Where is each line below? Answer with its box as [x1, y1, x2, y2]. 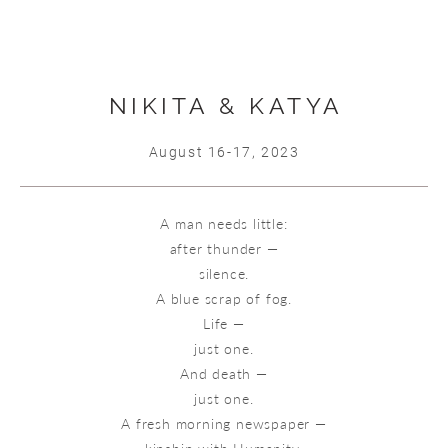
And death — [180, 364, 268, 382]
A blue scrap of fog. [156, 289, 292, 307]
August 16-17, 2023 [148, 141, 300, 161]
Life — [203, 314, 245, 332]
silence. [198, 264, 250, 282]
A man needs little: [160, 214, 288, 232]
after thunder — [169, 239, 279, 257]
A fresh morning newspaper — [121, 414, 327, 432]
